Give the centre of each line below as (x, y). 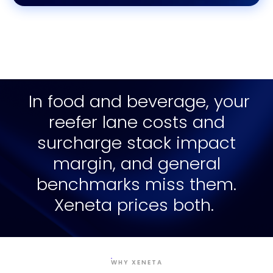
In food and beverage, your (136, 101)
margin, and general (136, 163)
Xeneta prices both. (136, 205)
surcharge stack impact (136, 143)
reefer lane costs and (136, 122)
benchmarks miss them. (136, 184)
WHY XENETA (136, 262)
